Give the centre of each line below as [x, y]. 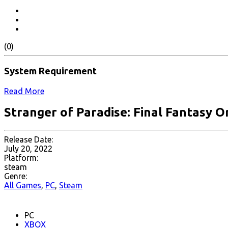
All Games [23, 186]
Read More [24, 91]
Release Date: [28, 140]
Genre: [16, 176]
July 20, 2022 [28, 149]
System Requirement [50, 71]
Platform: [21, 158]
